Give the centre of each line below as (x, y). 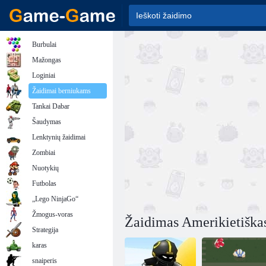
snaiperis (45, 261)
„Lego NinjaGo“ (55, 199)
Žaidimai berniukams (61, 91)
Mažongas (47, 60)
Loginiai (44, 75)
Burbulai (44, 45)
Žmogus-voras (53, 214)
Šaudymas (47, 122)
